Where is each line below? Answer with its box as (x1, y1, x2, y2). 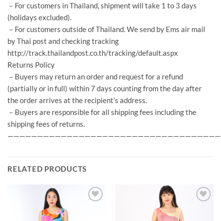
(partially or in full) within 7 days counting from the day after (7, 84, 202, 93)
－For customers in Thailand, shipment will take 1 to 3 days (7, 1, 197, 10)
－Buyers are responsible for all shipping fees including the (7, 108, 196, 117)
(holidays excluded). (7, 13, 72, 22)
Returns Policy (7, 60, 55, 70)
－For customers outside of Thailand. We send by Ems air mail (7, 25, 205, 34)
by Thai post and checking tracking (7, 37, 119, 46)
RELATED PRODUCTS (7, 164, 87, 174)
